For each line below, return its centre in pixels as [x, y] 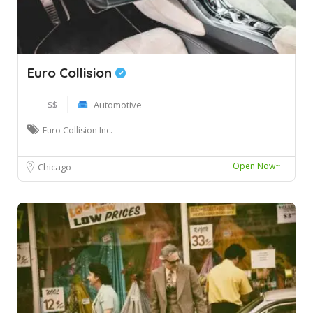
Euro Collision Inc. [78, 130]
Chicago [54, 167]
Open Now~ [257, 166]
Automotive [118, 104]
